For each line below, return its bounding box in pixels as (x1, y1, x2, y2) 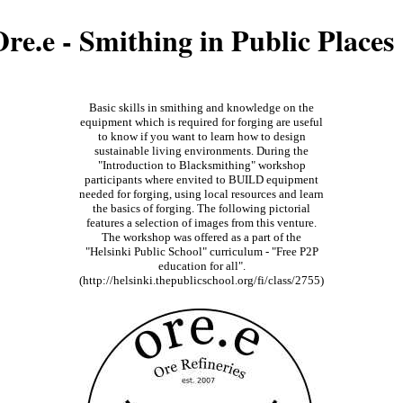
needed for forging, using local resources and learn (79, 186, 324, 201)
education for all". (157, 258, 246, 273)
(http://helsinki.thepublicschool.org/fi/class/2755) (79, 273, 324, 287)
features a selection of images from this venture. (86, 215, 317, 229)
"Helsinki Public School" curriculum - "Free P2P (85, 244, 318, 258)
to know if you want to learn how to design (97, 129, 306, 143)
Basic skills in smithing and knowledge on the (89, 100, 314, 114)
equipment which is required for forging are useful (80, 114, 323, 129)
